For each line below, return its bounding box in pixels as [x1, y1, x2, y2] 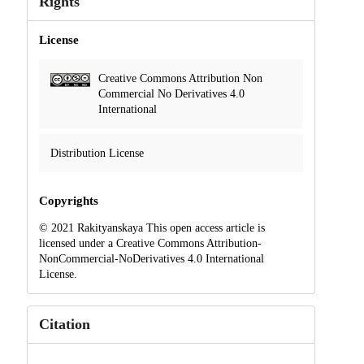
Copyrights [38, 193, 98, 207]
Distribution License [50, 147, 144, 160]
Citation [38, 315, 90, 332]
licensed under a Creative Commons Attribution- [38, 236, 262, 249]
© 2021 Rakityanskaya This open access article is [38, 221, 265, 234]
